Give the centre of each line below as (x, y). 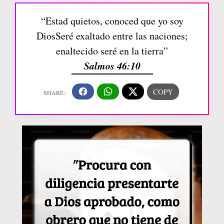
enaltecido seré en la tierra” (112, 50)
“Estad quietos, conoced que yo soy (112, 20)
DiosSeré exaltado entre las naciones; (112, 35)
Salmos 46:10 (112, 65)
